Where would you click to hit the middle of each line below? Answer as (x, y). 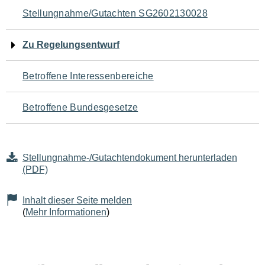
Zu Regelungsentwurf (71, 45)
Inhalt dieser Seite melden (77, 200)
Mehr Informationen (66, 212)
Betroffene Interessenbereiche (88, 76)
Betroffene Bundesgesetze (80, 107)
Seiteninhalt (53, 84)
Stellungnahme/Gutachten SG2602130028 (115, 13)
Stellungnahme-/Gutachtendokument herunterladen (130, 158)
